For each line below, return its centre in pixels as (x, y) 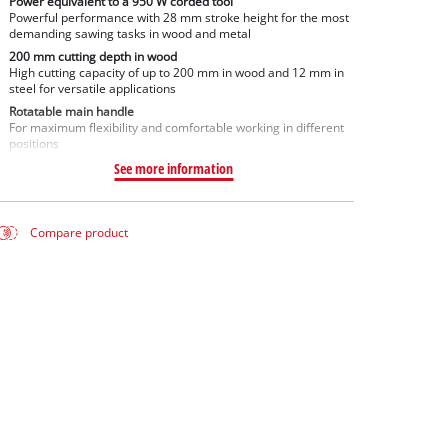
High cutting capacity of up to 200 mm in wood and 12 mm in (176, 72)
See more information (174, 168)
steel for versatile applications (92, 88)
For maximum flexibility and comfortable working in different (176, 127)
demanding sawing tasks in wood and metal (129, 34)
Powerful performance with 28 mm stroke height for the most (178, 18)
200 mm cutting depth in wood (92, 56)
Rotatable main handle (71, 111)
